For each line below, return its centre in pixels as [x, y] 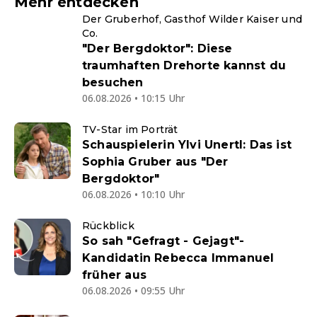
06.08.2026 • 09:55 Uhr [133, 290]
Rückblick [108, 226]
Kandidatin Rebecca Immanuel [178, 258]
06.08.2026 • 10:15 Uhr [133, 98]
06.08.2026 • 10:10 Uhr [133, 194]
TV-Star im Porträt [130, 129]
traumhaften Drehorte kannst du [184, 65]
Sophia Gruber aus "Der [155, 162]
